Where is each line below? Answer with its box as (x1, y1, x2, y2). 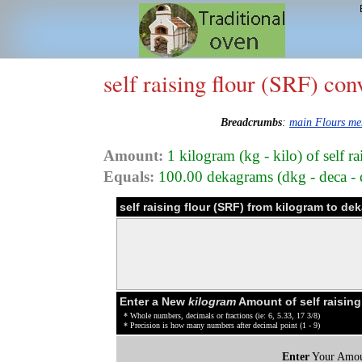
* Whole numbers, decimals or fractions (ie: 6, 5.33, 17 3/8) (124, 310, 320, 320)
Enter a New (120, 294, 188, 308)
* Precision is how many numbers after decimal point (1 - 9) (124, 320, 320, 330)
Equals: (103, 167, 154, 185)
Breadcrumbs (221, 116, 282, 129)
